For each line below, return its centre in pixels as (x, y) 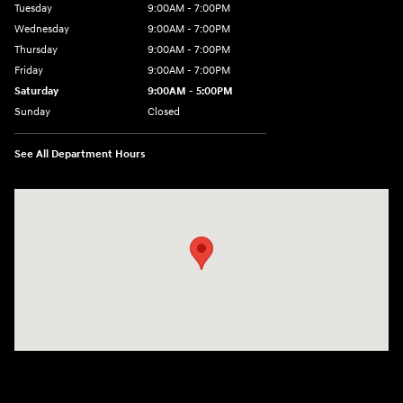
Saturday (36, 92)
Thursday (36, 50)
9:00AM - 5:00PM (190, 92)
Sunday (32, 112)
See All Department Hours (80, 155)
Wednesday (42, 30)
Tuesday (33, 9)
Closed (164, 112)
